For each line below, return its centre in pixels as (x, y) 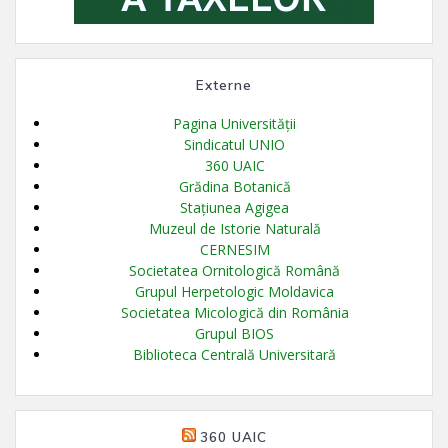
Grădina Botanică (234, 186)
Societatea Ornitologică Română (234, 270)
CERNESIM (234, 249)
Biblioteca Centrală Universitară (234, 354)
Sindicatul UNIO (234, 144)
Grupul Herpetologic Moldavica (234, 291)
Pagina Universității (234, 123)
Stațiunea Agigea (234, 207)
